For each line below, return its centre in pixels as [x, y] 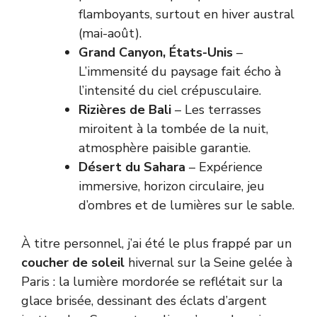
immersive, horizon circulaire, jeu [172, 186]
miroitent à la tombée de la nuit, [173, 128]
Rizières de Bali [125, 109]
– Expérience [224, 167]
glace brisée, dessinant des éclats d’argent [144, 300]
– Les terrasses [216, 109]
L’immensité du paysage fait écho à [180, 71]
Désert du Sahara [132, 167]
